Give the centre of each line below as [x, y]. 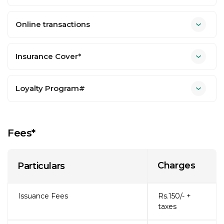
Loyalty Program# [50, 88]
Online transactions [53, 24]
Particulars [41, 166]
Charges [176, 165]
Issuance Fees [43, 196]
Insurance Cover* [48, 56]
